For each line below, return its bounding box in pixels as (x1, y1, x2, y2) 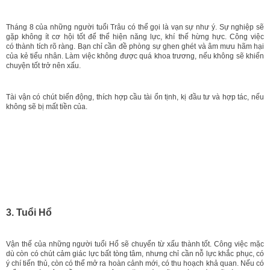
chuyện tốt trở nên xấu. (6, 61, 81, 70)
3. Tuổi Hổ (6, 207, 52, 218)
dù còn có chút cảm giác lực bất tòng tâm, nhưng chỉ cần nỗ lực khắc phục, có (6, 249, 264, 258)
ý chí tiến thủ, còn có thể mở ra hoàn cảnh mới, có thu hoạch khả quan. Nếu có (6, 259, 264, 268)
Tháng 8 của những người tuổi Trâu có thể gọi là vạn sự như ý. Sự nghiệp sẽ (6, 22, 264, 31)
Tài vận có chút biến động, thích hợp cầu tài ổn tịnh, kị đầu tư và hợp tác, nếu (6, 92, 264, 101)
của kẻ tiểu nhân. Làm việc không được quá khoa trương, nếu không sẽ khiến (6, 51, 264, 60)
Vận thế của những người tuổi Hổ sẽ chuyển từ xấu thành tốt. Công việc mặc (6, 239, 264, 248)
